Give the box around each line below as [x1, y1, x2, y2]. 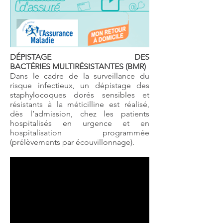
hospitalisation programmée [10, 128, 149, 137]
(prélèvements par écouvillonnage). [10, 137, 134, 147]
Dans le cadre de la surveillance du [10, 71, 149, 81]
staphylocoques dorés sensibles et [10, 90, 149, 100]
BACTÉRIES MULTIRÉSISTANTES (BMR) [10, 62, 146, 71]
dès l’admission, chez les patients [10, 109, 149, 118]
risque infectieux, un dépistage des [10, 81, 149, 90]
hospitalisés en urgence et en [10, 118, 149, 128]
